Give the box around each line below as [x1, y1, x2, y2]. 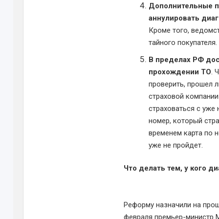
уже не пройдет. [148, 141, 203, 150]
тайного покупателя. [148, 38, 217, 47]
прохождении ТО [148, 67, 211, 76]
